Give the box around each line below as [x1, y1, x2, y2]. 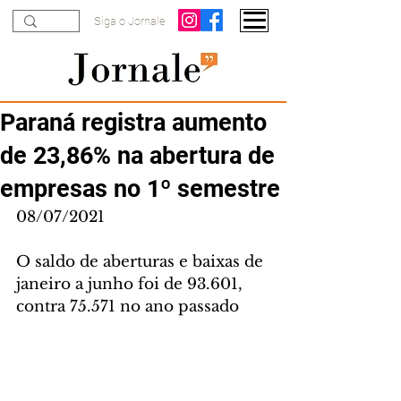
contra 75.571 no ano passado [16, 297, 239, 316]
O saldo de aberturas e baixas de [16, 252, 268, 271]
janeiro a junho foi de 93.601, [16, 275, 247, 294]
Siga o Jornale [94, 14, 166, 28]
